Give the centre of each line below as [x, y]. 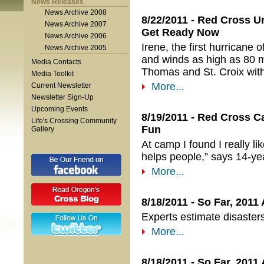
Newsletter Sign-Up [62, 97]
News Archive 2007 [76, 24]
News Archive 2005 [76, 48]
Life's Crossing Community [74, 121]
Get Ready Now [180, 32]
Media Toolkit [52, 74]
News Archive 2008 [76, 12]
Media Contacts [56, 62]
